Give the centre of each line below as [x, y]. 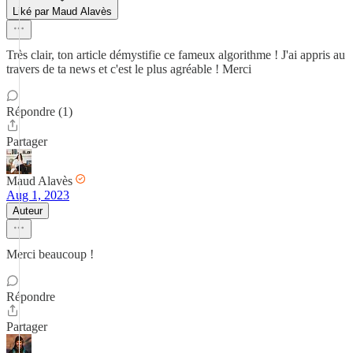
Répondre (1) [39, 111]
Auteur [28, 211]
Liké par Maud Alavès [62, 11]
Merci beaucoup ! [50, 254]
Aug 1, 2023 [38, 195]
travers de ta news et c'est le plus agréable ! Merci [129, 69]
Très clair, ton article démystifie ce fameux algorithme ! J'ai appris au [176, 55]
